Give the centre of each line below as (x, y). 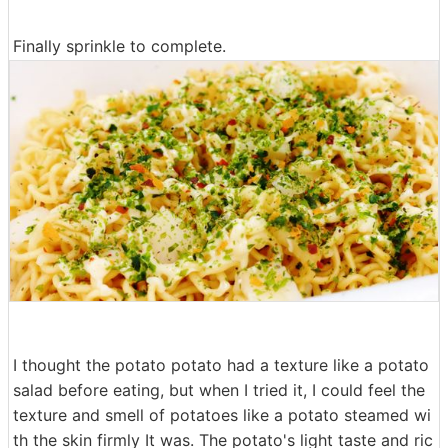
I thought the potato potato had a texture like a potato (221, 365)
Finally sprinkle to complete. (119, 45)
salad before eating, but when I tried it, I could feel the (219, 390)
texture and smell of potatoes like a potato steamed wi (222, 415)
